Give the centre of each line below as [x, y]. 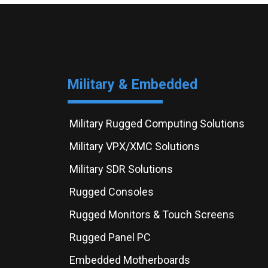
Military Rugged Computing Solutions [157, 124]
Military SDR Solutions [121, 169]
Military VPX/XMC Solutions [134, 146]
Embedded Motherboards [130, 260]
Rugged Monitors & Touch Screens [152, 214]
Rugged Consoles [111, 192]
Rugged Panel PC [110, 237]
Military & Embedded [132, 85]
